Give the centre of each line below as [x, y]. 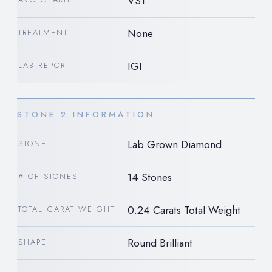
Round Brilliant [160, 243]
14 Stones [150, 177]
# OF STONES [48, 176]
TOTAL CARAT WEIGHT [66, 209]
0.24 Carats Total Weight [184, 210]
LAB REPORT [44, 65]
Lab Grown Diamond [175, 144]
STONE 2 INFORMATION [86, 114]
